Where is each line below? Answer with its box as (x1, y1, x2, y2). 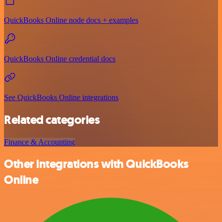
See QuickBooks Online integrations (4, 93, 118, 102)
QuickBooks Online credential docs (4, 54, 115, 63)
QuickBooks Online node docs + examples (4, 15, 138, 24)
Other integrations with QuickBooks (4, 156, 189, 172)
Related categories (4, 111, 100, 128)
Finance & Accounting (4, 137, 75, 146)
